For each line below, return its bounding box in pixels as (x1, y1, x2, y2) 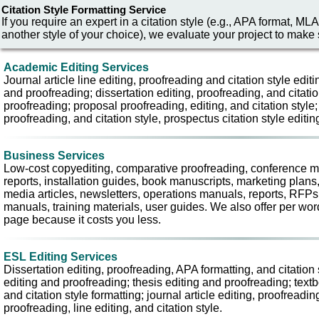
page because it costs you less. (4, 214, 161, 226)
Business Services (4, 150, 105, 162)
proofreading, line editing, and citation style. (4, 302, 222, 314)
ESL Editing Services (4, 251, 117, 263)
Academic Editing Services (4, 61, 149, 73)
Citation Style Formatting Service (1, 4, 166, 16)
